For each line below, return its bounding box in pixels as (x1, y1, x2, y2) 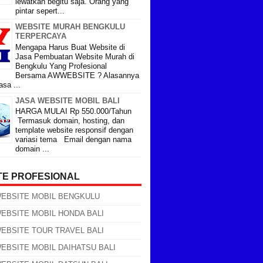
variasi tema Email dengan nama (15, 135, 131, 144)
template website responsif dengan (15, 126, 133, 135)
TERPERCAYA (15, 31, 66, 41)
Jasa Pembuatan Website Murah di (15, 52, 134, 61)
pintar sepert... (15, 6, 65, 15)
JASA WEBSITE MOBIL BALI (15, 96, 120, 105)
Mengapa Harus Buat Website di (15, 42, 127, 52)
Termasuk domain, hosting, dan (15, 116, 124, 126)
